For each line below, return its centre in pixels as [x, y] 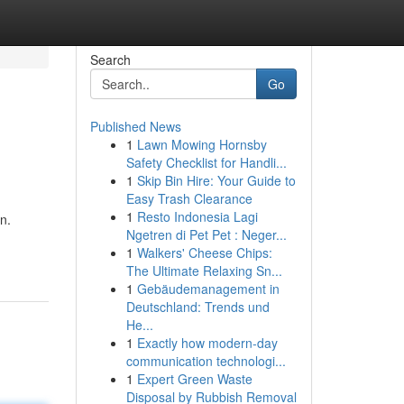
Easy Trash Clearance [189, 198]
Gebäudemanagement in [208, 289]
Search [110, 60]
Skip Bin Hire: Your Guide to [216, 180]
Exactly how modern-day [207, 343]
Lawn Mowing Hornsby [202, 144]
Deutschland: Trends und [197, 307]
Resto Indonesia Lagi [197, 216]
